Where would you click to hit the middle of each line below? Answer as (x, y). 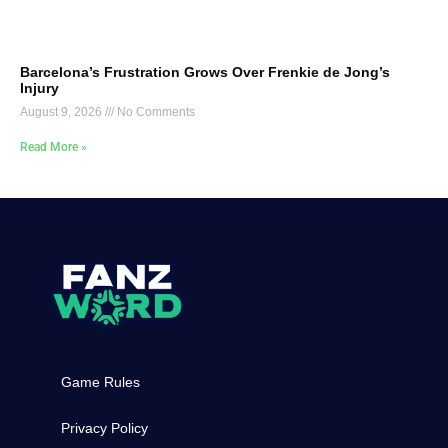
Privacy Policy (105, 428)
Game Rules (101, 382)
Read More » (53, 146)
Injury (39, 87)
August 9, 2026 (62, 111)
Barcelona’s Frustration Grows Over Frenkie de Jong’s (205, 71)
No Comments (154, 111)
